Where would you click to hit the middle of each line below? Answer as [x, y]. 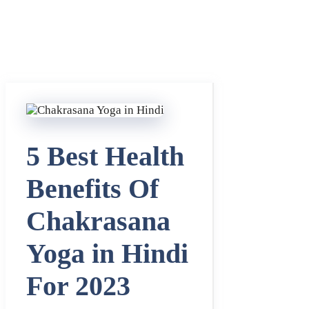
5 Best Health [105, 157]
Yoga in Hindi [107, 254]
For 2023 [78, 286]
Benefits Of [92, 189]
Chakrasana [98, 221]
